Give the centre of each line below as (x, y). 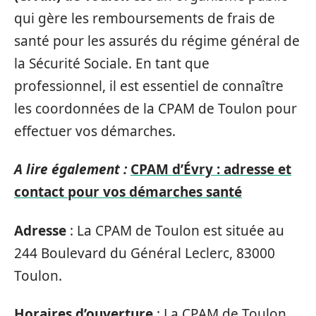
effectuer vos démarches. (95, 131)
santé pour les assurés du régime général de (157, 41)
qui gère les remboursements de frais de (145, 18)
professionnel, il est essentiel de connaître (149, 86)
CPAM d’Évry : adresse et (211, 169)
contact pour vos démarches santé (128, 192)
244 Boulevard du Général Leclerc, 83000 (145, 253)
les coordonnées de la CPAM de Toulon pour (156, 108)
